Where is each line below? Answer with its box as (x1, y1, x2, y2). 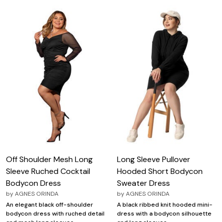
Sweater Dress (117, 177, 170, 188)
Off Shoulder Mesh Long (6, 154, 93, 165)
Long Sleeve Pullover (117, 154, 190, 165)
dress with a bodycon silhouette (117, 209, 212, 218)
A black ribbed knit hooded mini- (117, 200, 213, 209)
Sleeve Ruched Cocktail (6, 166, 90, 176)
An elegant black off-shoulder (6, 200, 93, 209)
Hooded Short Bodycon (117, 166, 203, 176)
